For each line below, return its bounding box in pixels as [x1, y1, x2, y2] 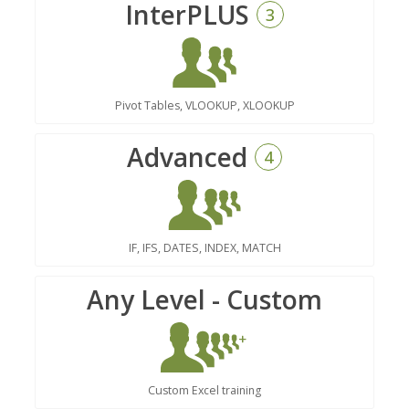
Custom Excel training [148, 382, 261, 398]
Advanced [127, 139, 247, 174]
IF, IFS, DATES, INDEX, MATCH [128, 239, 281, 256]
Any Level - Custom [87, 281, 322, 317]
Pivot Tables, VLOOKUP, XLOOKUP [114, 97, 295, 113]
